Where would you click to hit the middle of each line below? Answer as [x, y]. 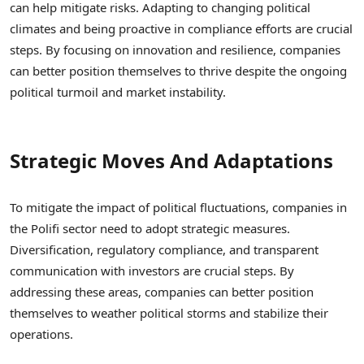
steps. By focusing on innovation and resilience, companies [175, 49]
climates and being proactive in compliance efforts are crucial [181, 28]
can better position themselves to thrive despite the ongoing [178, 70]
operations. [41, 334]
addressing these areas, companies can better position [162, 291]
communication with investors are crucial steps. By [152, 270]
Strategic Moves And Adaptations [171, 161]
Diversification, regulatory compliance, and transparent [164, 249]
